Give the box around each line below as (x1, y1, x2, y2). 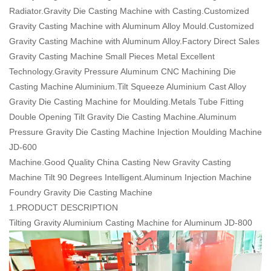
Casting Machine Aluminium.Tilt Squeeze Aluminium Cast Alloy (9, 81, 246, 91)
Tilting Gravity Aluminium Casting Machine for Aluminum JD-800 (9, 217, 252, 227)
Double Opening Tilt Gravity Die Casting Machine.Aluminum (9, 111, 237, 122)
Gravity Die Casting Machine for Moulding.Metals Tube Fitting (9, 96, 244, 106)
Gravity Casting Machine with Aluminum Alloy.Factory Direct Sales (9, 36, 260, 46)
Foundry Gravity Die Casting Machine (9, 187, 152, 197)
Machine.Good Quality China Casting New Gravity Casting (9, 157, 231, 167)
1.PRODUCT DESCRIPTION (9, 202, 118, 212)
